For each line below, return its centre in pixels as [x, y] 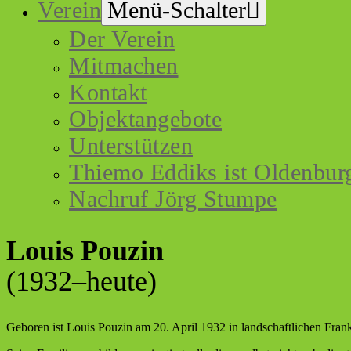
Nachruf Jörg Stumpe [173, 199]
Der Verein [122, 39]
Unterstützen [131, 145]
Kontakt [108, 92]
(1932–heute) [81, 281]
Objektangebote [145, 119]
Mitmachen [124, 65]
